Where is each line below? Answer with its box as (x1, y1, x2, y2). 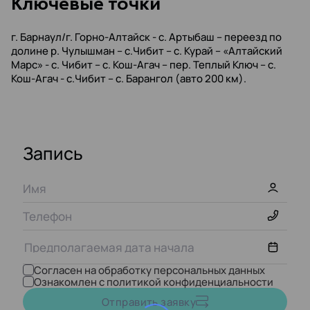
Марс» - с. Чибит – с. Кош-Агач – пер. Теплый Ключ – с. (11, 57, 276, 72)
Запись (23, 141, 83, 165)
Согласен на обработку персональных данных (34, 263, 265, 277)
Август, (113, 293, 161, 308)
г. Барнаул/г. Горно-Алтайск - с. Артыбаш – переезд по (11, 30, 282, 44)
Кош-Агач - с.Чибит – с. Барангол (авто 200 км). (11, 71, 246, 86)
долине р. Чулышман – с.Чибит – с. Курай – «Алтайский (11, 44, 282, 58)
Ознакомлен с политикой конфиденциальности (34, 275, 273, 289)
